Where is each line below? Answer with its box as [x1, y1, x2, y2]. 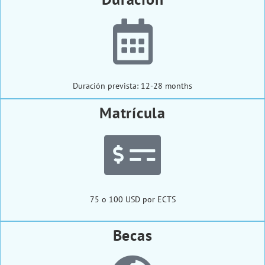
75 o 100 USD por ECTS [89, 194, 176, 205]
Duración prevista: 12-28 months [73, 80, 192, 92]
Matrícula [99, 103, 166, 123]
